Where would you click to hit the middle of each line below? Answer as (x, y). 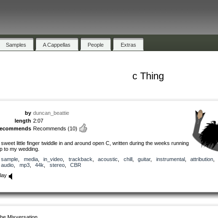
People (96, 45)
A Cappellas (57, 45)
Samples (16, 45)
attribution (202, 159)
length (23, 120)
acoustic (108, 159)
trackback (80, 159)
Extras (128, 45)
